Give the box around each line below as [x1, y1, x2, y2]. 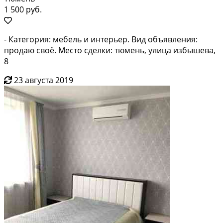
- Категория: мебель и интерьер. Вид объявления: [4, 33, 198, 45]
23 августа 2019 [14, 74, 73, 86]
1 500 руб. [4, 3, 42, 15]
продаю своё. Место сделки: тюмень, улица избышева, [4, 44, 216, 56]
